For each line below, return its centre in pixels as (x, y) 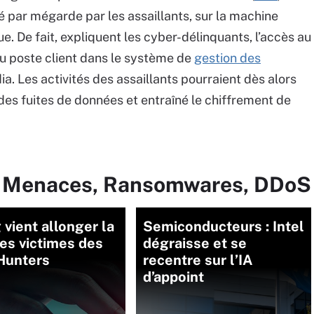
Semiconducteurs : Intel (224, 226)
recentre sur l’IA (198, 260)
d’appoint (173, 277)
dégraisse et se (195, 243)
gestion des (227, 58)
